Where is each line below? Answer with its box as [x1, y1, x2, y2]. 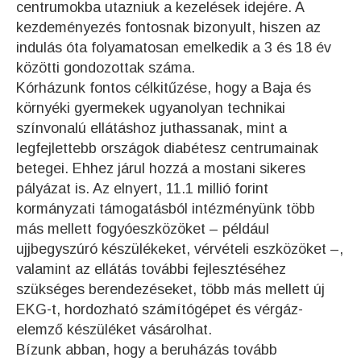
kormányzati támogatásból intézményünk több [16, 201, 315, 217]
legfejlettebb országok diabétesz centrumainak [16, 140, 318, 156]
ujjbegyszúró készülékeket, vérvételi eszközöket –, [16, 241, 343, 257]
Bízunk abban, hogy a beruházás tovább [16, 342, 277, 358]
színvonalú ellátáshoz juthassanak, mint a [16, 120, 287, 136]
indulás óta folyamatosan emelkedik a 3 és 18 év [16, 39, 331, 56]
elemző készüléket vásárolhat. [16, 322, 212, 338]
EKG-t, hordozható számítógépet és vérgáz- [16, 301, 303, 317]
